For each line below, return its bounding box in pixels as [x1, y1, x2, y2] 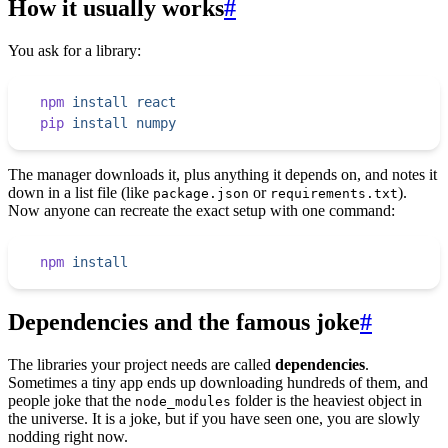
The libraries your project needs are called [8, 355, 275, 373]
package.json [153, 186, 249, 202]
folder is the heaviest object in [231, 391, 422, 409]
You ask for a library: [8, 42, 141, 60]
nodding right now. [8, 427, 128, 445]
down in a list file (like [8, 184, 153, 202]
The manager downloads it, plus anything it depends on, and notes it [8, 166, 437, 184]
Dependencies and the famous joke [8, 309, 360, 336]
